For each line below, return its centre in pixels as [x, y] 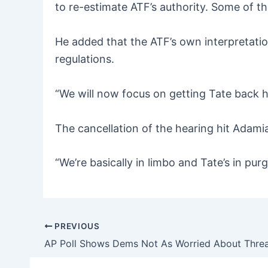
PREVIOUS [76, 226]
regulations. [85, 59]
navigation [69, 245]
